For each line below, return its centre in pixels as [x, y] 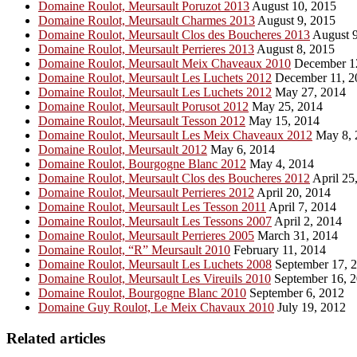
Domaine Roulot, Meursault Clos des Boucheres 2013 [174, 35]
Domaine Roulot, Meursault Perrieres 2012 [146, 193]
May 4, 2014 [280, 164]
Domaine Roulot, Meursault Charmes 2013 [147, 21]
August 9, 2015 [295, 21]
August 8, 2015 [294, 49]
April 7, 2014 [301, 207]
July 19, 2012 [310, 308]
